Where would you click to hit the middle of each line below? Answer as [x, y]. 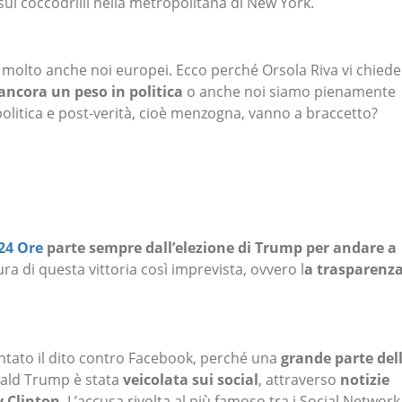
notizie [365, 380]
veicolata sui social [189, 380]
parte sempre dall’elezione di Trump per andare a [220, 248]
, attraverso [299, 380]
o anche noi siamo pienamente [289, 91]
